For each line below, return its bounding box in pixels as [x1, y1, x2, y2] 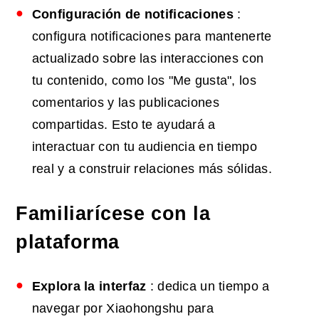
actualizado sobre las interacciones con [31, 51, 264, 66]
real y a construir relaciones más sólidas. [31, 162, 273, 177]
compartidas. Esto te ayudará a [31, 117, 216, 132]
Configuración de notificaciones [31, 7, 234, 22]
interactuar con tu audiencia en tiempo [31, 140, 257, 155]
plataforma [16, 231, 120, 253]
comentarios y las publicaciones [31, 95, 219, 110]
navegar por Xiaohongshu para [31, 301, 214, 316]
